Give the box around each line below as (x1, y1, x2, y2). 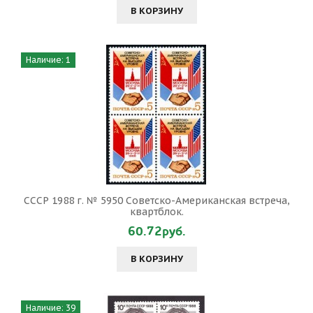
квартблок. (129, 205, 184, 218)
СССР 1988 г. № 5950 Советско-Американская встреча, (23, 194, 290, 207)
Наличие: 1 (26, 54, 71, 65)
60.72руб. (127, 223, 186, 240)
